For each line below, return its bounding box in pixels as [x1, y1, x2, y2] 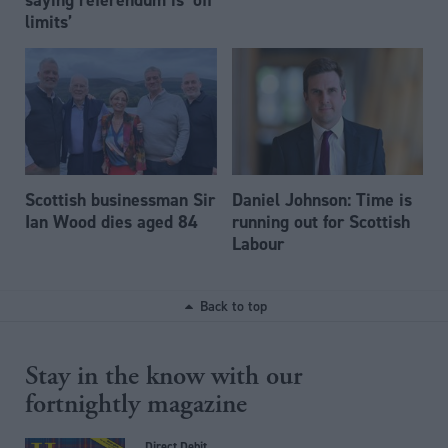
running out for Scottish [231, 210, 410, 234]
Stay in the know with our [25, 360, 302, 393]
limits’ [25, 9, 72, 33]
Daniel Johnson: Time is [231, 188, 412, 212]
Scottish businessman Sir [25, 188, 215, 212]
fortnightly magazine [25, 388, 247, 421]
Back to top [199, 297, 267, 316]
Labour [231, 232, 284, 256]
